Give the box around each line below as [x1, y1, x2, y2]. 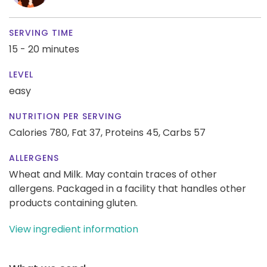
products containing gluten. [9, 195, 138, 210]
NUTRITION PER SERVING [9, 110, 122, 122]
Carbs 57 [163, 125, 206, 139]
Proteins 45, [105, 125, 160, 139]
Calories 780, [9, 125, 72, 139]
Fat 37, [72, 125, 103, 139]
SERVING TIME [9, 26, 73, 39]
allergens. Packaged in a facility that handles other [9, 181, 246, 195]
